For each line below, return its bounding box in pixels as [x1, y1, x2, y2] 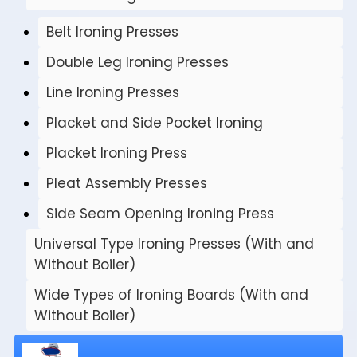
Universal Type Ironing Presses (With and [34, 234, 314, 254]
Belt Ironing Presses [46, 22, 178, 42]
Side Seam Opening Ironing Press [46, 204, 274, 224]
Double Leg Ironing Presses [46, 53, 229, 73]
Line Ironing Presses [46, 83, 179, 103]
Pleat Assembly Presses [46, 174, 207, 194]
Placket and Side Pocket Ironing [46, 113, 263, 133]
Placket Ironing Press [46, 143, 187, 163]
